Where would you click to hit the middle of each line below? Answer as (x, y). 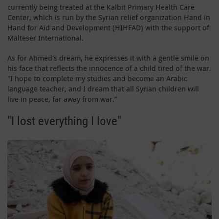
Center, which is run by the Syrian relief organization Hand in (109, 17)
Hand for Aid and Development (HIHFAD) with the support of (108, 27)
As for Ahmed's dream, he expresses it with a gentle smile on (108, 57)
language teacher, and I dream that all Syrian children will (103, 88)
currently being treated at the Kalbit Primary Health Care (101, 7)
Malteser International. (45, 37)
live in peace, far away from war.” (62, 99)
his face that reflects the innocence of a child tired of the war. (109, 68)
